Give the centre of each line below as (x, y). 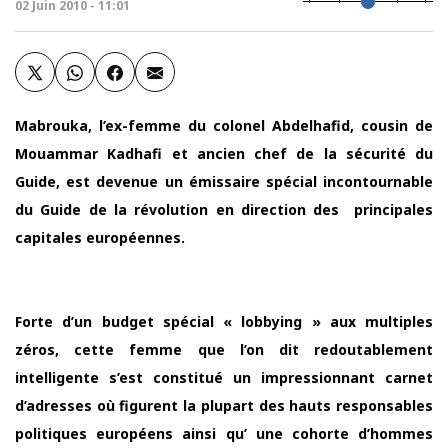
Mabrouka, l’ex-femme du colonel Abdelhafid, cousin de (224, 125)
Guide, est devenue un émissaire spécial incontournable (224, 181)
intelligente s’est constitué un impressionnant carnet (224, 377)
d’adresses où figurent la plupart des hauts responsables (224, 405)
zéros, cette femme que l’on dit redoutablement (224, 349)
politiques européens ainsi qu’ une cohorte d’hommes (224, 433)
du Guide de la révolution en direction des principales (224, 209)
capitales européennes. (100, 237)
